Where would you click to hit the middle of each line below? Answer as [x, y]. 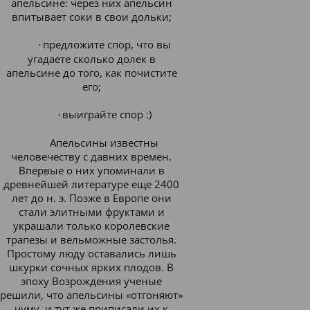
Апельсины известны [104, 143]
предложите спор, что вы [107, 44]
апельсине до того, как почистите [91, 73]
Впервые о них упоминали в [91, 170]
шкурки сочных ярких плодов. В [91, 267]
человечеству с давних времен [90, 156]
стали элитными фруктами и [91, 212]
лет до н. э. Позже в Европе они [91, 198]
